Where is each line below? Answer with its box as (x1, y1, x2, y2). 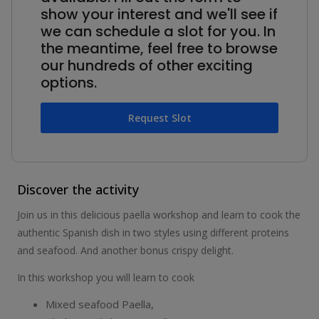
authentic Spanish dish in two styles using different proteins (17, 225, 289, 239)
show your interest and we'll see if (41, 4, 278, 24)
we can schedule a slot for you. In (41, 21, 276, 41)
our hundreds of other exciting (41, 55, 253, 75)
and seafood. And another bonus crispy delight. (17, 243, 234, 257)
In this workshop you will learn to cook (17, 270, 194, 284)
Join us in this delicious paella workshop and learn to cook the (17, 207, 300, 221)
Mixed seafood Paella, (46, 296, 154, 311)
